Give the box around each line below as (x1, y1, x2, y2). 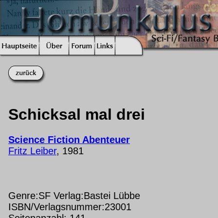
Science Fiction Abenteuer (8, 134, 130, 145)
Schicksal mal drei (8, 106, 145, 124)
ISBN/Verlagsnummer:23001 (8, 201, 131, 212)
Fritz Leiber (8, 145, 56, 156)
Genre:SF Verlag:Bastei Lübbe (8, 190, 140, 201)
